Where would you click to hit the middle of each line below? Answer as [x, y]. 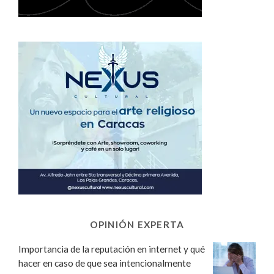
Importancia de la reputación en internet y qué [112, 249]
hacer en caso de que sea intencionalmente [105, 263]
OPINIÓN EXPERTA [137, 225]
